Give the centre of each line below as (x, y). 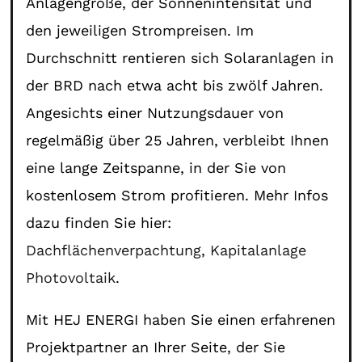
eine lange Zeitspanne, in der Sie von (156, 167)
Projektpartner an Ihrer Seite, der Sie (156, 347)
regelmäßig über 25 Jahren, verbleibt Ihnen (178, 140)
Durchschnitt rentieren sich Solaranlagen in (180, 57)
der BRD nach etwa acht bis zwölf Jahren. (175, 85)
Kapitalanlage (259, 250)
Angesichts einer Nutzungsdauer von (155, 112)
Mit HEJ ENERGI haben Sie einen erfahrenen (181, 319)
